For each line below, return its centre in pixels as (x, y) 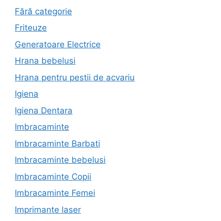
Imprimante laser (48, 209)
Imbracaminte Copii (53, 176)
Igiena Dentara (44, 110)
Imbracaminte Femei (55, 193)
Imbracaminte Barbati (57, 143)
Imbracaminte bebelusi (60, 160)
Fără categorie (43, 11)
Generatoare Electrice (58, 44)
